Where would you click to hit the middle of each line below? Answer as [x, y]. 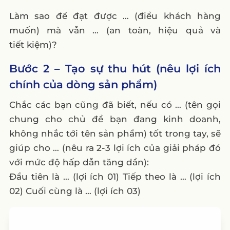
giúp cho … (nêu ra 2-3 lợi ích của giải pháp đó [115, 148]
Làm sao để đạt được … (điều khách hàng [115, 16]
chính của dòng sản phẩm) [83, 85]
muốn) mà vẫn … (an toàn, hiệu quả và [115, 31]
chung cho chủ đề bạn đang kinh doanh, [115, 119]
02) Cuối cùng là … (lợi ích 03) [75, 191]
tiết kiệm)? [33, 45]
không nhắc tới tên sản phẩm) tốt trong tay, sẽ [115, 134]
